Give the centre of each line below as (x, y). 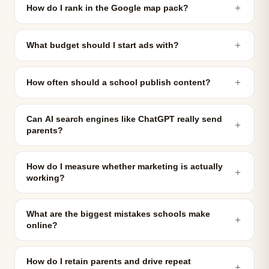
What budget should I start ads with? (103, 45)
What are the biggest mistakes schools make (118, 214)
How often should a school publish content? (119, 83)
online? (42, 225)
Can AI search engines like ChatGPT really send (124, 119)
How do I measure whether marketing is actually (125, 167)
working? (46, 178)
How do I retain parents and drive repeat (109, 261)
